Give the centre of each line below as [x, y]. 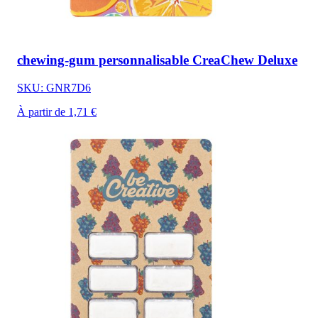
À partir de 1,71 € [57, 111]
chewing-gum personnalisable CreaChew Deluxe [157, 60]
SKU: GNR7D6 [54, 87]
